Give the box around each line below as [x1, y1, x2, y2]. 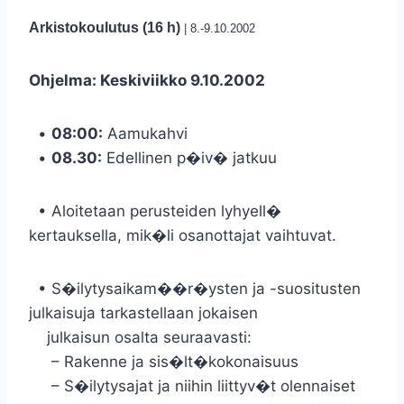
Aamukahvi [103, 124, 188, 142]
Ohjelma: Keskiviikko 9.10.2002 [29, 71, 265, 89]
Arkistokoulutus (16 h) [29, 20, 184, 35]
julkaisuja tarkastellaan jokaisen [29, 304, 258, 322]
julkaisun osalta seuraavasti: [29, 328, 252, 346]
